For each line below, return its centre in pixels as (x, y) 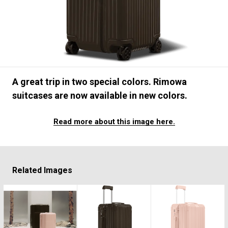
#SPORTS (145, 17)
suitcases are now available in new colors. (99, 95)
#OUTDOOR (96, 17)
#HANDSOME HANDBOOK (71, 33)
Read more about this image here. (114, 121)
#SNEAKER (46, 17)
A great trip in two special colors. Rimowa (99, 81)
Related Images (42, 170)
